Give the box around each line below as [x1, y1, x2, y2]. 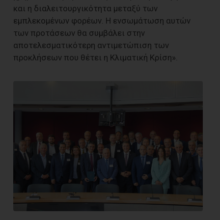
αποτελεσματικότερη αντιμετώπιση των [13, 40, 169, 50]
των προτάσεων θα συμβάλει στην [13, 27, 145, 38]
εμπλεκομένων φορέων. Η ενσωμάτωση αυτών [13, 15, 191, 26]
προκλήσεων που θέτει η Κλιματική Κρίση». [13, 52, 178, 62]
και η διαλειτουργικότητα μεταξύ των [13, 3, 158, 13]
